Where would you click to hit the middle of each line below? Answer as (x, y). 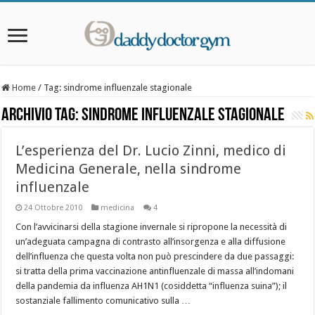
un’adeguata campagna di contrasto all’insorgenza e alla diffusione (151, 242)
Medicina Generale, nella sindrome (129, 169)
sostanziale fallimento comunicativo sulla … (103, 301)
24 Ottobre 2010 (53, 208)
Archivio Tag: (42, 116)
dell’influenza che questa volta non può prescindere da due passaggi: (155, 256)
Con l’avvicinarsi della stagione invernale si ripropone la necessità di (152, 227)
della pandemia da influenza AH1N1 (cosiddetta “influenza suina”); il (152, 286)
